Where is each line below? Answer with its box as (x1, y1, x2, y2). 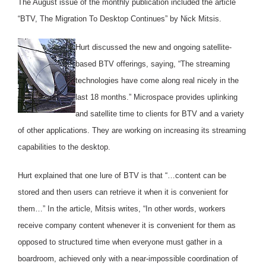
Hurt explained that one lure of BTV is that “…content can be (18, 170, 226, 180)
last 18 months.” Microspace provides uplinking (75, 92, 237, 102)
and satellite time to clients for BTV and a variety (75, 109, 244, 118)
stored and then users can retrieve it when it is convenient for (18, 187, 228, 197)
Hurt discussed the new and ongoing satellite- (75, 42, 232, 52)
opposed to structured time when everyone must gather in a (18, 237, 222, 246)
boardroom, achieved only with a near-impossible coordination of (18, 254, 238, 263)
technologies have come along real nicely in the (75, 75, 239, 85)
